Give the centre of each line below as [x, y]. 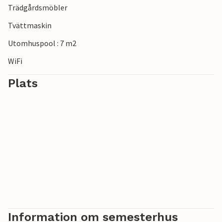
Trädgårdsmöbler [38, 8]
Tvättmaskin [30, 26]
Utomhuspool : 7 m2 [42, 43]
